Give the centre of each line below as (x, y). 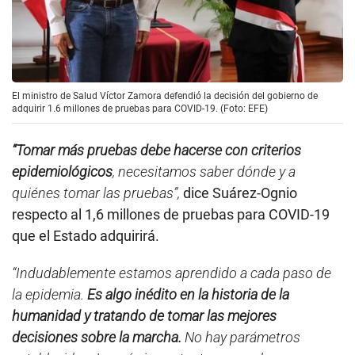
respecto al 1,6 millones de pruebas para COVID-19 (171, 215)
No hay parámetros (242, 338)
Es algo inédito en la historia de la (187, 295)
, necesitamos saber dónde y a (204, 172)
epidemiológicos (62, 172)
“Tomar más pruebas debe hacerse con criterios (157, 151)
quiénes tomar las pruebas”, (96, 193)
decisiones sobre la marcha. (98, 338)
